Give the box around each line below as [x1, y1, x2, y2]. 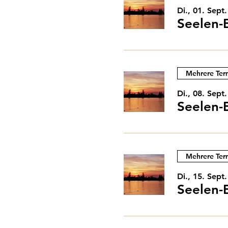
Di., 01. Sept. [177, 6, 227, 15]
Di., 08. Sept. [177, 89, 227, 98]
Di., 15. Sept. [177, 172, 227, 181]
